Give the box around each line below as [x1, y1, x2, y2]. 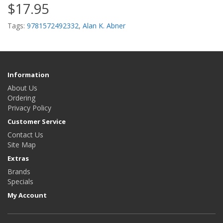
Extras [7, 154, 29, 163]
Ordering [7, 93, 35, 103]
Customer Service [7, 117, 66, 126]
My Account [7, 191, 47, 200]
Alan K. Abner [83, 21, 125, 30]
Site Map [7, 140, 36, 149]
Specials [7, 177, 33, 186]
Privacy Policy [7, 103, 51, 112]
